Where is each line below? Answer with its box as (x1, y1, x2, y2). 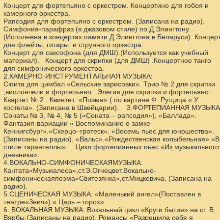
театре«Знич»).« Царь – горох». (3, 198, 106, 206)
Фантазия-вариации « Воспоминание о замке (3, 119, 150, 127)
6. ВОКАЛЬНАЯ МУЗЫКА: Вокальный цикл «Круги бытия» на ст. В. (3, 206, 216, 214)
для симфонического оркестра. (3, 64, 104, 72)
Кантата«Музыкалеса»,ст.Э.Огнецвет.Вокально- (3, 166, 156, 174)
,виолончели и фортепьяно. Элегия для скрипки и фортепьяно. (3, 88, 211, 96)
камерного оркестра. (3, 9, 70, 17)
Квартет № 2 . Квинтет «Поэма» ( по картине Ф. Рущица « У (3, 96, 198, 104)
